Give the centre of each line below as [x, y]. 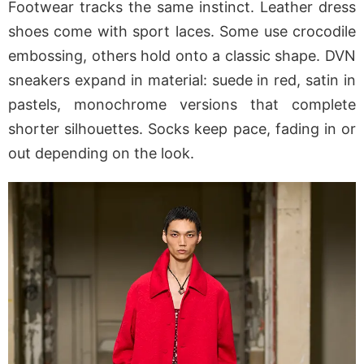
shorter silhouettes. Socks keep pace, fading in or [182, 129]
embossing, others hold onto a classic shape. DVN [182, 56]
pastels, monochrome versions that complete [182, 105]
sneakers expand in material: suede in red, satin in [182, 80]
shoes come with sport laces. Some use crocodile [182, 32]
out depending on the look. [101, 154]
